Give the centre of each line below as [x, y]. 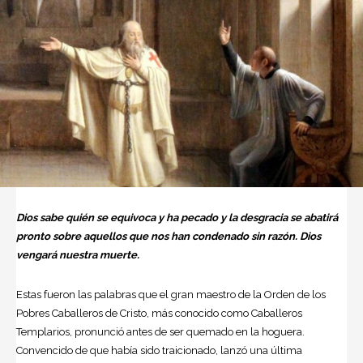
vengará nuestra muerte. [78, 255]
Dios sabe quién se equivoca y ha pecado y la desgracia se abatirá [177, 218]
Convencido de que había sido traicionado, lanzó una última [159, 351]
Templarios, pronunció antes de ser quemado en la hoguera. [160, 332]
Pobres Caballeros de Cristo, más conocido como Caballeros [159, 314]
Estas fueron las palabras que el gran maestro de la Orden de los [171, 295]
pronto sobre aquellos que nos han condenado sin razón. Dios [169, 237]
